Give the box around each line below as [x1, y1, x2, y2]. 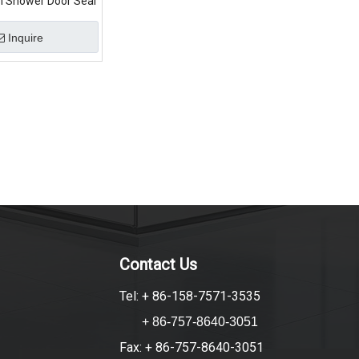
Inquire [8, 31, 43, 44]
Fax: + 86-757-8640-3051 [119, 340, 264, 355]
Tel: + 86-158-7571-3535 [119, 288, 260, 304]
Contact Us [119, 255, 197, 274]
